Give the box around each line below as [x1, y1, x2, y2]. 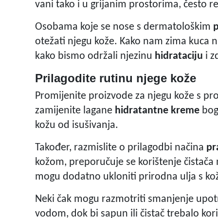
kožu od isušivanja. [35, 120, 118, 131]
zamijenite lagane [35, 105, 115, 117]
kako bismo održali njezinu [35, 51, 152, 62]
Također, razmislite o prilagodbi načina [35, 142, 206, 154]
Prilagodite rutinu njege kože [35, 72, 196, 85]
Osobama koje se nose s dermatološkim [35, 21, 213, 33]
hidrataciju [152, 51, 203, 62]
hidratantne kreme [115, 105, 200, 117]
